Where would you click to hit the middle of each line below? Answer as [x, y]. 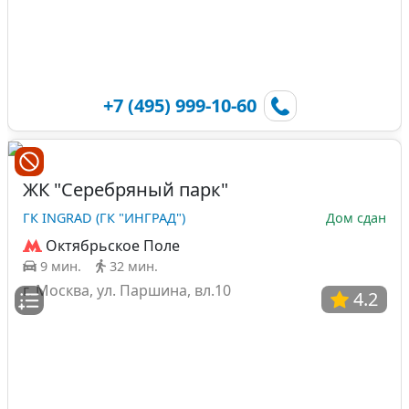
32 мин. [134, 266]
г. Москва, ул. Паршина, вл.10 [127, 290]
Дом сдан [356, 217]
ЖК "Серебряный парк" [126, 189]
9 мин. [61, 266]
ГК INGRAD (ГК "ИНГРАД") [104, 217]
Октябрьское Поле [113, 245]
